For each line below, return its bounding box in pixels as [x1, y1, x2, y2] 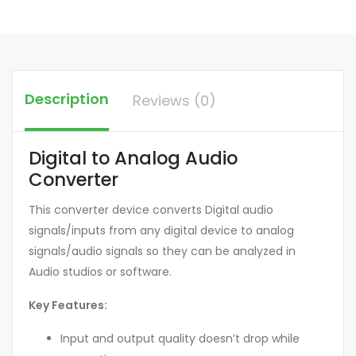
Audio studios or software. [29, 264, 172, 281]
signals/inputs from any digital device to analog [29, 222, 294, 239]
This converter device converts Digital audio [29, 202, 273, 219]
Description [25, 88, 109, 109]
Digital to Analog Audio [29, 145, 238, 171]
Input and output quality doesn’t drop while [60, 331, 300, 347]
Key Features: [29, 297, 107, 314]
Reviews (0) [133, 90, 216, 110]
